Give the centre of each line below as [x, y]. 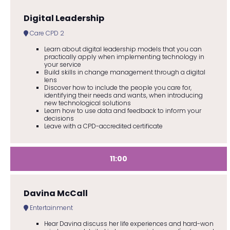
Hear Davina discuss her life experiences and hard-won [129, 224]
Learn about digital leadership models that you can [123, 49]
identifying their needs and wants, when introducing [123, 95]
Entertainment [50, 208]
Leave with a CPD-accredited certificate [103, 126]
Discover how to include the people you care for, [118, 87]
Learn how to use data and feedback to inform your [122, 110]
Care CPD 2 [46, 33]
